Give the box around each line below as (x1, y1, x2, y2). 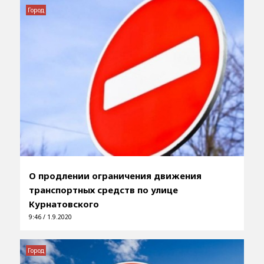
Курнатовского (28, 197, 99, 210)
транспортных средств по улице (28, 183, 178, 196)
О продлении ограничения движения (28, 169, 202, 181)
